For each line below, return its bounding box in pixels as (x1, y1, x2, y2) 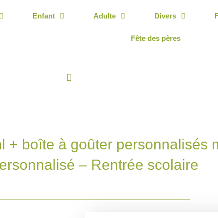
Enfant (32, 12, 55, 20)
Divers (154, 12, 176, 20)
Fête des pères (131, 34, 181, 42)
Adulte (93, 12, 116, 20)
